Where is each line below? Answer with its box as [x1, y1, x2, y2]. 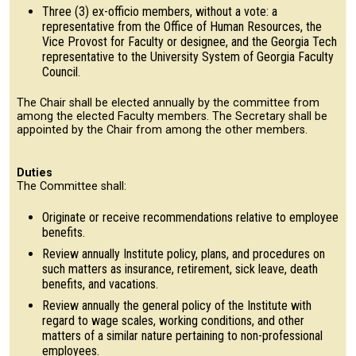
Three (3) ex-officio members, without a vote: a [42, 3, 277, 19]
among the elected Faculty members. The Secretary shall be [17, 109, 327, 123]
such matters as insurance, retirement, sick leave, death [42, 261, 318, 277]
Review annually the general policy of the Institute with [42, 298, 311, 314]
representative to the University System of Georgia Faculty [42, 48, 334, 64]
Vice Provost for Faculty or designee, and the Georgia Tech [42, 33, 337, 49]
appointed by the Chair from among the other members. [17, 122, 308, 137]
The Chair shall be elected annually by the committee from [17, 95, 319, 110]
